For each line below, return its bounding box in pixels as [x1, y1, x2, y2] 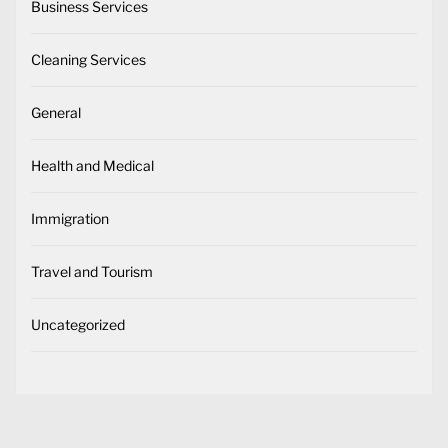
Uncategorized [31, 316, 125, 334]
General [31, 104, 81, 122]
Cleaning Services [31, 51, 146, 69]
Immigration [31, 210, 109, 228]
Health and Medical [31, 157, 154, 175]
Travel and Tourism [31, 263, 153, 281]
